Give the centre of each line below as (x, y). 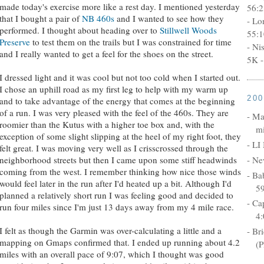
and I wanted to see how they (169, 18)
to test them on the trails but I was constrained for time (131, 42)
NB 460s (98, 18)
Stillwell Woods (187, 30)
